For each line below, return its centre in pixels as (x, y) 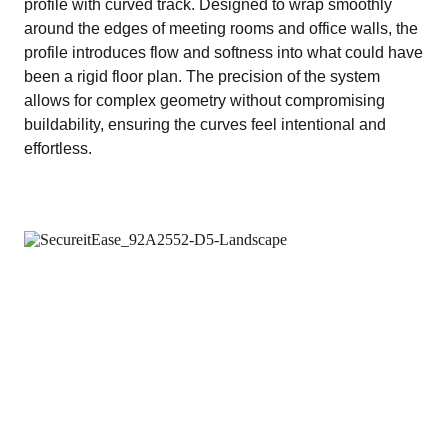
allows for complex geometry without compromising (204, 100)
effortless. (58, 148)
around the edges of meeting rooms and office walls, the (221, 28)
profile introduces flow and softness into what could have (223, 52)
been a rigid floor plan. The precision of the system (202, 76)
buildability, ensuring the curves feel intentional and (205, 124)
